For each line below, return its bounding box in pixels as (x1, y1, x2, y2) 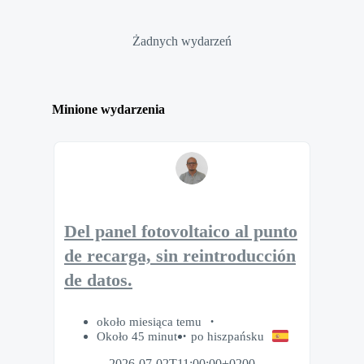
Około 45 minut (97, 328, 177, 343)
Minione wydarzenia (52, 102, 165, 117)
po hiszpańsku (191, 328, 264, 343)
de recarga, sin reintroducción (64, 246, 296, 266)
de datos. (64, 271, 132, 291)
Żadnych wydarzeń (132, 33, 232, 48)
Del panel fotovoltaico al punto (64, 222, 297, 242)
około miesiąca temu (97, 314, 205, 328)
